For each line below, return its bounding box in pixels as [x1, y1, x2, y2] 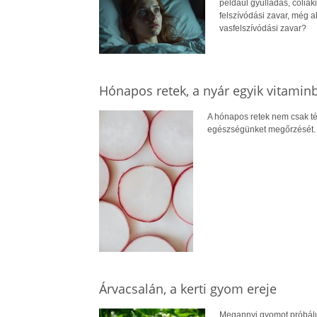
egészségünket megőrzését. [207, 125, 316, 135]
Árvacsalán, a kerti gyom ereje [98, 280, 277, 298]
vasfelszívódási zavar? [219, 23, 306, 34]
